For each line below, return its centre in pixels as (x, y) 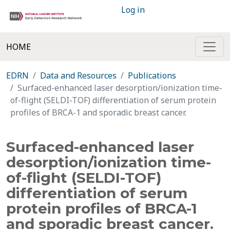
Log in (133, 10)
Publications (152, 75)
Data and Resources (78, 75)
